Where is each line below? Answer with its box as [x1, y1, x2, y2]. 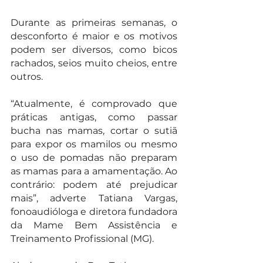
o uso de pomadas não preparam [11, 152, 177, 164]
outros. [11, 71, 45, 83]
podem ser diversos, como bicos [11, 44, 177, 56]
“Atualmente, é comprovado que [11, 98, 177, 110]
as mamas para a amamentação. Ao [11, 166, 177, 177]
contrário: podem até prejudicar [11, 179, 177, 191]
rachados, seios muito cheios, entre [11, 58, 177, 69]
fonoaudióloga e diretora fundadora [11, 206, 177, 218]
